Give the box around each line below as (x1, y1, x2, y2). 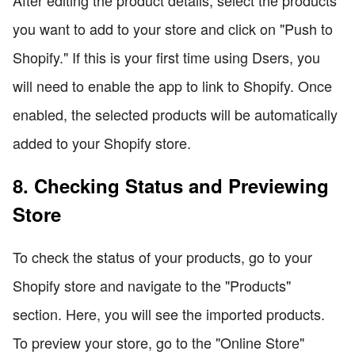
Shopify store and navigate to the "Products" (13, 274, 291, 296)
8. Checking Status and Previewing (13, 171, 329, 199)
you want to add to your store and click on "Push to (13, 17, 333, 39)
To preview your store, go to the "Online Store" (13, 331, 304, 353)
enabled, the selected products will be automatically (13, 103, 338, 124)
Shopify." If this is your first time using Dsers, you (13, 46, 320, 67)
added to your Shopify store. (13, 132, 191, 153)
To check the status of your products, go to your (13, 246, 312, 267)
